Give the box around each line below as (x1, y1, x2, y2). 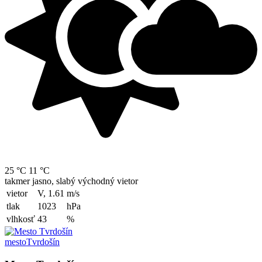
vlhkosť (6, 213, 35, 224)
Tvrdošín (26, 236, 60, 247)
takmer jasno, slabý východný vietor (5, 175, 138, 186)
